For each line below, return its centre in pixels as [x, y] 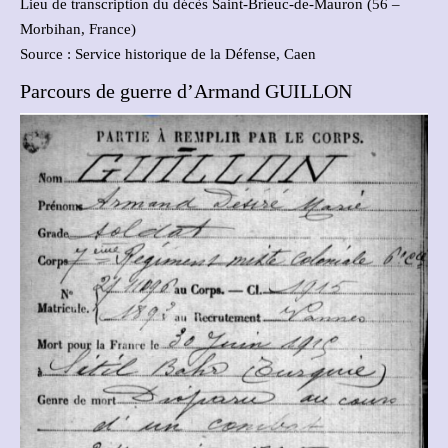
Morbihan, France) [78, 28]
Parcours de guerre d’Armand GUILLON [186, 90]
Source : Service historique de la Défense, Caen [168, 53]
